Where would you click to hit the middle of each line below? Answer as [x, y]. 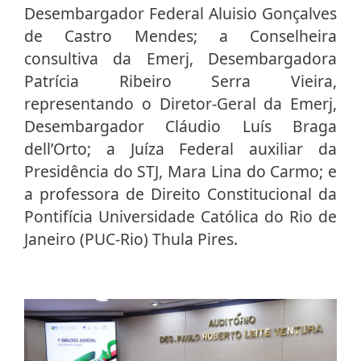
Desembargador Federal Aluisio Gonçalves [180, 14]
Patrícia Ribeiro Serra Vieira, [180, 81]
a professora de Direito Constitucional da [180, 194]
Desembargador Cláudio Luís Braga [180, 127]
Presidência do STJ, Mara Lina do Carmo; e [180, 172]
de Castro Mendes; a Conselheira [180, 36]
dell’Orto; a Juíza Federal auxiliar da [180, 149]
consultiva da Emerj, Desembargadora [180, 59]
